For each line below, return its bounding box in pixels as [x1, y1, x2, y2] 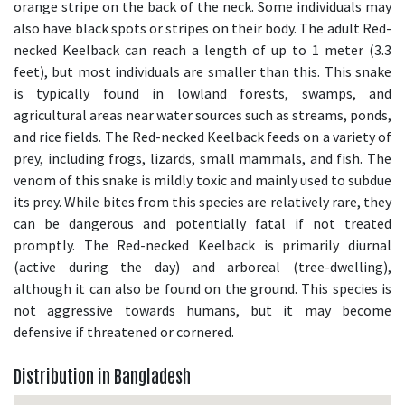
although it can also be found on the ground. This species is [14, 279, 391, 298]
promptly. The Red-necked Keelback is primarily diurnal [14, 236, 391, 255]
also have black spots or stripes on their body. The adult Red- [14, 19, 391, 38]
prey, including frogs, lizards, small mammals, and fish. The [14, 149, 391, 168]
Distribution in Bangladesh [14, 363, 191, 388]
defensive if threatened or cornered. [14, 323, 234, 342]
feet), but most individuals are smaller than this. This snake [14, 62, 391, 81]
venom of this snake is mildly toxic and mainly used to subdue [14, 171, 391, 190]
